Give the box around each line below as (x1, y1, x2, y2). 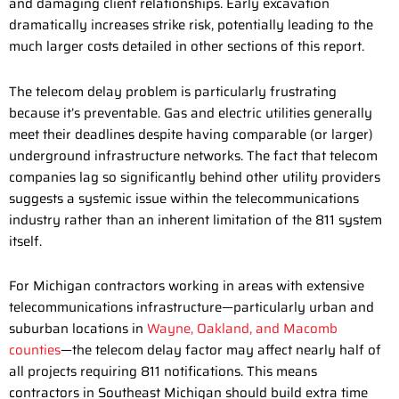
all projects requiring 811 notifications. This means (9, 360, 317, 382)
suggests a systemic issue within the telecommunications (9, 187, 359, 209)
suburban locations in (9, 317, 147, 339)
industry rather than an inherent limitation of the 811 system (9, 208, 382, 231)
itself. (9, 230, 42, 252)
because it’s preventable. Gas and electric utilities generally (9, 102, 372, 124)
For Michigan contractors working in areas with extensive (9, 274, 364, 297)
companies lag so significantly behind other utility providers (9, 166, 380, 188)
